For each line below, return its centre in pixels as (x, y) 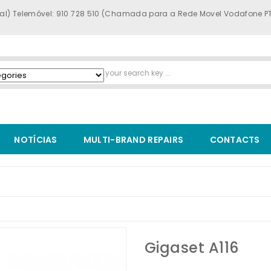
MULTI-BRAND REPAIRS (133, 139)
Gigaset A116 (192, 247)
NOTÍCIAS (36, 139)
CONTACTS (235, 139)
